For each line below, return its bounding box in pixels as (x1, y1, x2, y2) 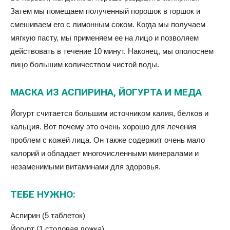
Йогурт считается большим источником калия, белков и (10, 109, 208, 118)
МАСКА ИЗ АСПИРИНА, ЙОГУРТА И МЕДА (10, 86, 202, 99)
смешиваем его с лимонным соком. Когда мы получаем (10, 20, 205, 29)
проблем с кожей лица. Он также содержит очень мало (10, 136, 205, 145)
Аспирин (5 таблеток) (10, 211, 85, 220)
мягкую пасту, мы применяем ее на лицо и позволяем (10, 33, 199, 43)
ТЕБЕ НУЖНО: (10, 188, 75, 201)
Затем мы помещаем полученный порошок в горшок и (10, 7, 200, 16)
